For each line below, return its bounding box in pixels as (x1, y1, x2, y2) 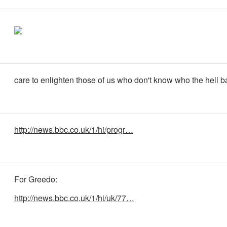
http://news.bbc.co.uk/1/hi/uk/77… (14, 192, 134, 204)
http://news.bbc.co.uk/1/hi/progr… (14, 124, 133, 135)
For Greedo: (14, 173, 57, 185)
